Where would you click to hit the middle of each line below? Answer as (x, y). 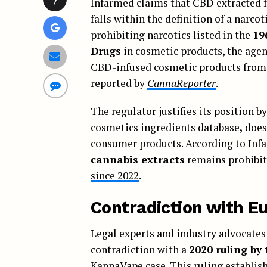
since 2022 (115, 175)
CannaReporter (181, 83)
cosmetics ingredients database (165, 127)
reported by (119, 83)
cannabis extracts (138, 159)
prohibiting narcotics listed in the (172, 35)
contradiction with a (140, 249)
